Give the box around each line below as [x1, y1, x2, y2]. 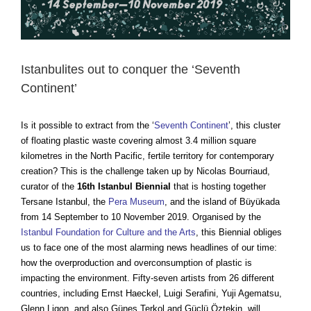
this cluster [233, 120, 280, 131]
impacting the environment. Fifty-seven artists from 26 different [21, 273, 274, 284]
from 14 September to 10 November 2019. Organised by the [21, 212, 261, 223]
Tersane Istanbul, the [21, 196, 108, 208]
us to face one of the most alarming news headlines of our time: [21, 242, 277, 253]
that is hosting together [171, 181, 266, 192]
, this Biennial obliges [196, 227, 282, 238]
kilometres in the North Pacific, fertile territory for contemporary [21, 151, 274, 162]
